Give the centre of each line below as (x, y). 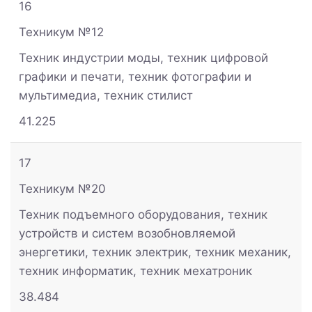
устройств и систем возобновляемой (127, 233)
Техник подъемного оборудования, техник (143, 214)
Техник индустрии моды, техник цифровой (143, 57)
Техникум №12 (61, 32)
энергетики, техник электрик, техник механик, (155, 252)
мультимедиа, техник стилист (106, 95)
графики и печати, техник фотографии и (135, 76)
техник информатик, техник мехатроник (135, 271)
